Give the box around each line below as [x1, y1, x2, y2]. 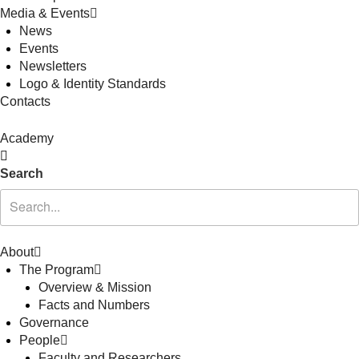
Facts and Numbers [38, 298, 150, 313]
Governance [19, 316, 89, 330]
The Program [19, 263, 94, 277]
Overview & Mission [38, 280, 151, 295]
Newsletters [19, 59, 87, 73]
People [19, 333, 60, 348]
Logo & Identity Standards [19, 77, 166, 91]
